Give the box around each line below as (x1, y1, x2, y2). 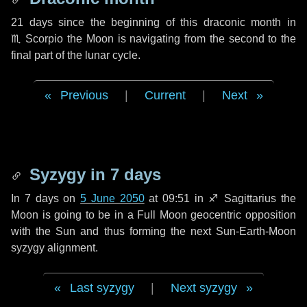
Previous (60, 88, 108, 102)
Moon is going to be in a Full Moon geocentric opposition (11, 209, 296, 221)
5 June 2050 (80, 193, 145, 204)
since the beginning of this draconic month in (52, 16, 297, 28)
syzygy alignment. (11, 242, 98, 254)
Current (144, 88, 186, 102)
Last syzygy (70, 281, 134, 295)
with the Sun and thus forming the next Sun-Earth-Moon (11, 225, 296, 237)
